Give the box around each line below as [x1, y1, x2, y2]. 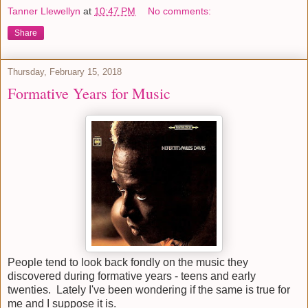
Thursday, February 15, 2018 [8, 67, 122, 78]
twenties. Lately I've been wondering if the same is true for [8, 284, 290, 296]
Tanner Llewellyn [8, 5, 80, 17]
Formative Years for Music [8, 83, 170, 104]
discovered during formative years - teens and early [8, 270, 256, 283]
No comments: [148, 5, 212, 17]
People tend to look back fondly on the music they [8, 256, 248, 269]
